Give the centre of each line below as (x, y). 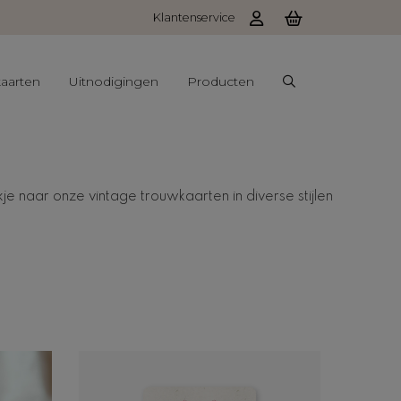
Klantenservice (194, 17)
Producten (221, 81)
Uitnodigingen (114, 81)
